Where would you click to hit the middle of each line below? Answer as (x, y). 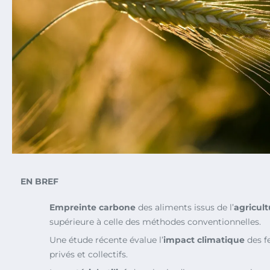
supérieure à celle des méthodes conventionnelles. (155, 221)
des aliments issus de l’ (185, 207)
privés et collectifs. (89, 254)
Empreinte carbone (93, 207)
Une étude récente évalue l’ (106, 240)
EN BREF (39, 181)
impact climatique (204, 240)
